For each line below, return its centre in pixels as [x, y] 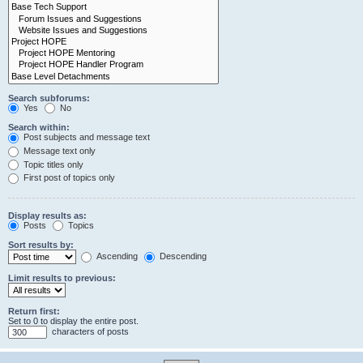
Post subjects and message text [85, 137]
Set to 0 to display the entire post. [73, 321]
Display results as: [47, 215]
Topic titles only [52, 164]
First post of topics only [68, 178]
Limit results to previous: [62, 278]
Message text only [58, 150]
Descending [182, 256]
